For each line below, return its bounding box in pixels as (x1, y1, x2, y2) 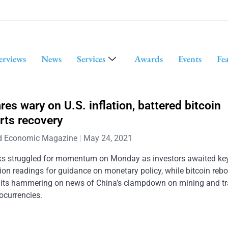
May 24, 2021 (83, 133, 133, 143)
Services (76, 52, 105, 65)
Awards (134, 52, 163, 65)
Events (178, 52, 202, 65)
